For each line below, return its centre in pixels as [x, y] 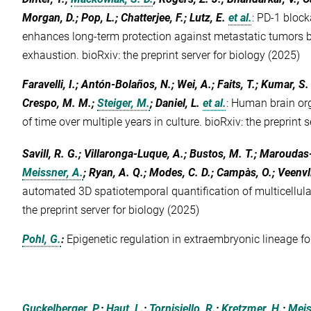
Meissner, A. [53, 173]
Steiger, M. [124, 103]
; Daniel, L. [175, 103]
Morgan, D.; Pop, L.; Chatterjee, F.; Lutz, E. [124, 18]
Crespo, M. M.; [60, 103]
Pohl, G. [42, 239]
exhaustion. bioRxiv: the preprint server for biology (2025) [161, 56]
